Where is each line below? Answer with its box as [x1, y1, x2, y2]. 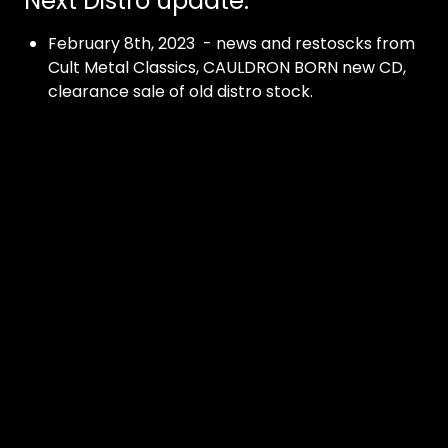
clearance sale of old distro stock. [48, 80, 313, 103]
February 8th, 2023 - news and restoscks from [48, 32, 415, 55]
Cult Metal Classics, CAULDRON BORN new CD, [48, 56, 406, 79]
